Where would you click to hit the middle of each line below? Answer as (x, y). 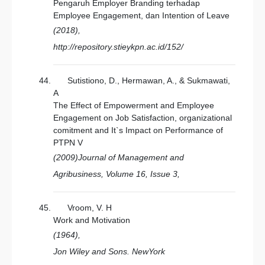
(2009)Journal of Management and (119, 157)
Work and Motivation (92, 220)
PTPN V (68, 143)
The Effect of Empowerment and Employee (134, 105)
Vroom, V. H (90, 208)
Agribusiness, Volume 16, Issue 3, (117, 174)
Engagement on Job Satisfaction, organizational (143, 118)
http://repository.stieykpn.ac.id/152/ (118, 47)
